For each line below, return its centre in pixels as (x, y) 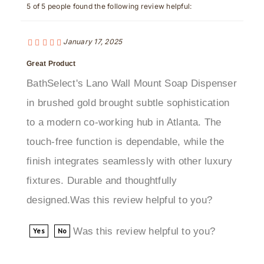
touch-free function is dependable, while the (125, 121)
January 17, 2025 (93, 22)
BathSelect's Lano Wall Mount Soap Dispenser (132, 63)
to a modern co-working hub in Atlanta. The (124, 102)
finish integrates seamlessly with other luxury (130, 141)
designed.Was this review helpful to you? (119, 180)
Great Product (51, 43)
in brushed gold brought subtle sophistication (128, 82)
